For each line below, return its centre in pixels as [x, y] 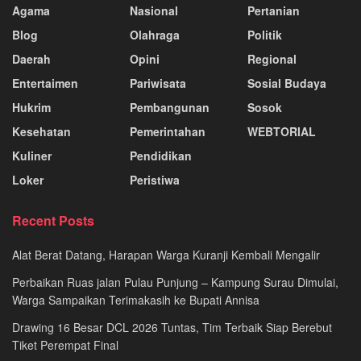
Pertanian [274, 10]
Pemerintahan [168, 131]
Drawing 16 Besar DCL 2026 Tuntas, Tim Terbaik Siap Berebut [172, 327]
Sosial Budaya [287, 83]
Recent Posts [53, 220]
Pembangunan [170, 107]
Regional [272, 59]
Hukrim [31, 107]
